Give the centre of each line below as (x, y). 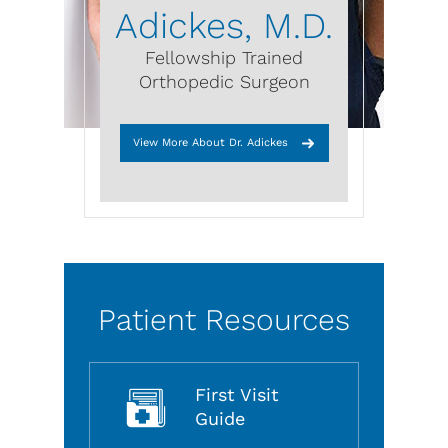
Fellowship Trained (224, 57)
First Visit (237, 394)
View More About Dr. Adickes (210, 142)
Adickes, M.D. (224, 26)
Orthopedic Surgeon (224, 81)
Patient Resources (224, 319)
